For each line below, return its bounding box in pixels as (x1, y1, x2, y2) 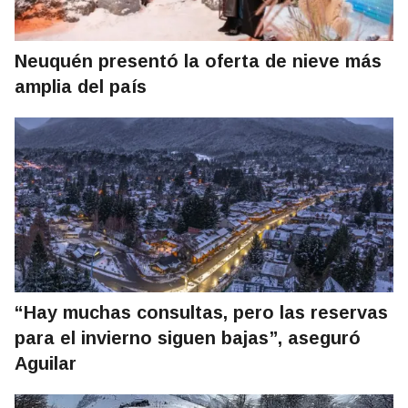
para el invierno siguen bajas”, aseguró (15, 328, 361, 349)
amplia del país (15, 76, 147, 97)
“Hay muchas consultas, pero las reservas (15, 302, 388, 323)
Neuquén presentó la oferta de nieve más (15, 51, 382, 72)
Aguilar (15, 353, 76, 374)
